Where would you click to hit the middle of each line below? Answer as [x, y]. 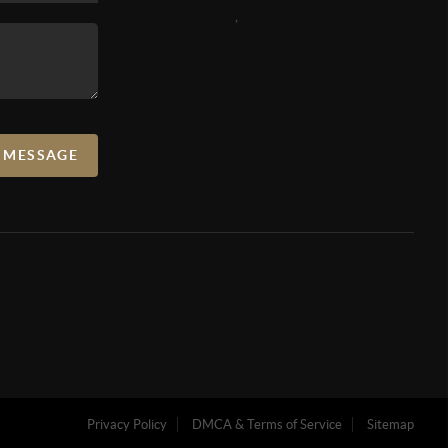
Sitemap [391, 424]
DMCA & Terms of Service [267, 424]
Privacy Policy [127, 424]
